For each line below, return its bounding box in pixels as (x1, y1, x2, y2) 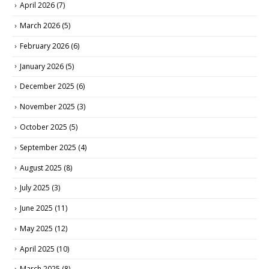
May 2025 (20, 223, 53, 234)
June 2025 (20, 203, 53, 214)
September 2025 (20, 142, 76, 153)
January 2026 (20, 61, 64, 71)
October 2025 (20, 121, 67, 132)
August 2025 (20, 162, 62, 173)
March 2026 (20, 20, 60, 31)
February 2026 (20, 40, 69, 51)
